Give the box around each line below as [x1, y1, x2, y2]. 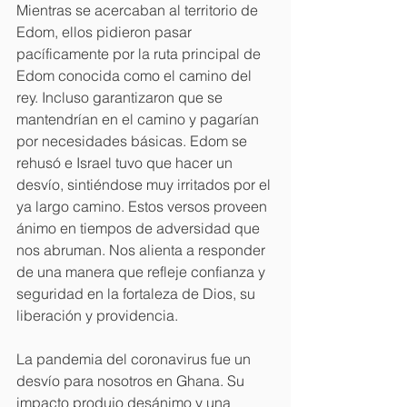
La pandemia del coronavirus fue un [16, 349, 254, 368]
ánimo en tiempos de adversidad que [16, 218, 263, 237]
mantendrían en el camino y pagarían [16, 109, 263, 128]
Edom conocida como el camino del [16, 65, 255, 84]
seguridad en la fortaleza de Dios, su [16, 283, 259, 303]
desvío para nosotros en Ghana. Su [16, 371, 248, 390]
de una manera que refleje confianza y [16, 262, 269, 281]
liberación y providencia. [16, 305, 178, 324]
